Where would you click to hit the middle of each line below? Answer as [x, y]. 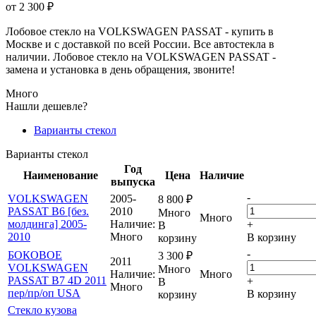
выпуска [133, 181]
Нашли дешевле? [47, 106]
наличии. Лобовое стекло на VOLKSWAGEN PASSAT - [141, 56]
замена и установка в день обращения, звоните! [120, 69]
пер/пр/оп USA [44, 293]
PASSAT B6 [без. [48, 211]
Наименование [61, 175]
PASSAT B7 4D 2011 [57, 280]
